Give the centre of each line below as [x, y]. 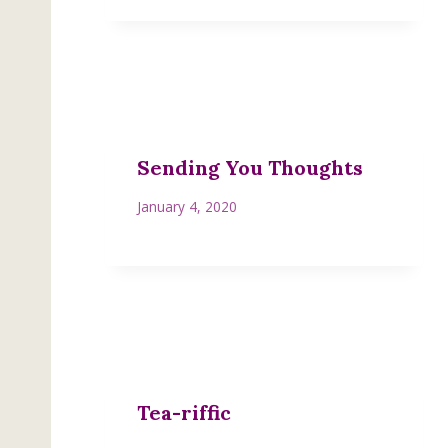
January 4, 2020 [187, 207]
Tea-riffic [184, 413]
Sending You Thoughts [250, 167]
